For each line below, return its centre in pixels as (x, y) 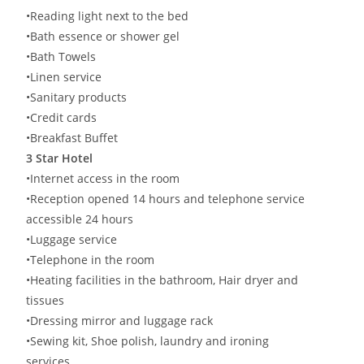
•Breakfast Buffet (72, 137)
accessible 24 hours (80, 219)
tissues (45, 300)
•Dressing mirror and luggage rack (120, 320)
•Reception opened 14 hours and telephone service (166, 198)
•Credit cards (62, 117)
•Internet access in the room (103, 178)
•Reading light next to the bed (108, 15)
